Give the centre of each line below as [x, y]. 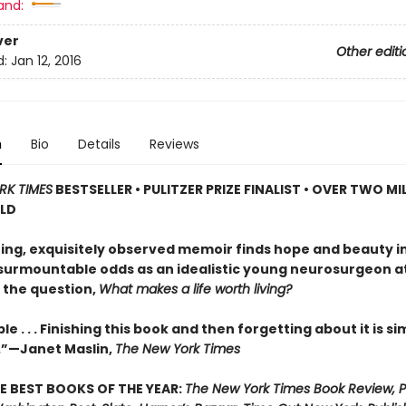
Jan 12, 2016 [46, 61]
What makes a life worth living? [195, 289]
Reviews [174, 144]
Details [99, 144]
